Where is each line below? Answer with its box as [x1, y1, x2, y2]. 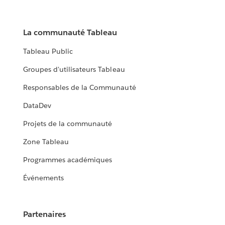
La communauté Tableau [23, 27, 118, 38]
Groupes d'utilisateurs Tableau [23, 65, 125, 74]
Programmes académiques [23, 155, 113, 165]
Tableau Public [23, 47, 73, 56]
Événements [23, 173, 64, 183]
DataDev [23, 101, 52, 110]
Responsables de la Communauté [23, 83, 136, 92]
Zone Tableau [23, 137, 69, 147]
